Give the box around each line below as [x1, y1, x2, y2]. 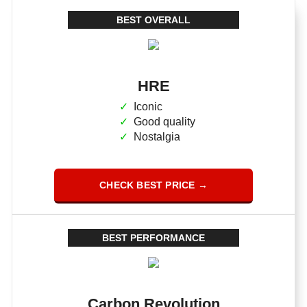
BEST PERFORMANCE [102, 232, 205, 243]
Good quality [133, 115, 195, 127]
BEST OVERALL [116, 14, 191, 25]
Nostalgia [133, 130, 180, 143]
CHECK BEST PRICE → [99, 179, 208, 191]
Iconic [133, 100, 162, 112]
